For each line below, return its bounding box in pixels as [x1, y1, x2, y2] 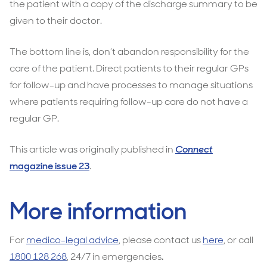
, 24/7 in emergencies [67, 250, 162, 263]
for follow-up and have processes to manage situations [10, 79, 253, 91]
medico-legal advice [26, 234, 119, 246]
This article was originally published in [10, 143, 175, 156]
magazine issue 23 [10, 160, 89, 172]
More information [10, 197, 187, 226]
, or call [223, 234, 253, 246]
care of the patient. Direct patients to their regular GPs [10, 62, 249, 74]
